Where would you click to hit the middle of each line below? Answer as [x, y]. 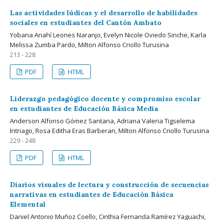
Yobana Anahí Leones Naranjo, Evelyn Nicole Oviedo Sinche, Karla [108, 35]
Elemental [28, 204]
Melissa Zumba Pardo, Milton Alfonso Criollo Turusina [89, 44]
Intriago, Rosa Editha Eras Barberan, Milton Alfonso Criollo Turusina [110, 130]
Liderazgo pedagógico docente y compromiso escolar [105, 98]
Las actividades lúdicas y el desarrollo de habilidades [104, 13]
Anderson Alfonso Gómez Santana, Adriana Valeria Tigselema [102, 121]
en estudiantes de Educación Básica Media [84, 108]
